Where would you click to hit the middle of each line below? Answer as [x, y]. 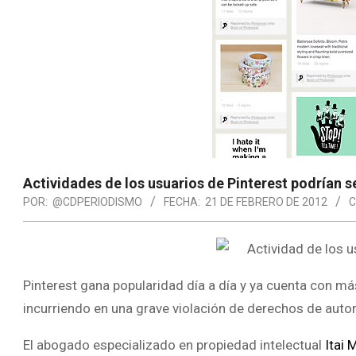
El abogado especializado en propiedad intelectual [172, 345]
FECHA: [182, 202]
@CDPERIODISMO [97, 202]
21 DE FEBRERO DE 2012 [266, 202]
